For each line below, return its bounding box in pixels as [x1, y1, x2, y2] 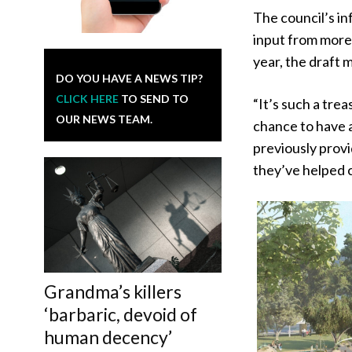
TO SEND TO [119, 92, 189, 106]
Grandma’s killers [44, 280, 181, 303]
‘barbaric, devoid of [44, 303, 197, 326]
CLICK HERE [56, 92, 119, 106]
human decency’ [44, 326, 172, 349]
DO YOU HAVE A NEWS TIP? [56, 71, 203, 86]
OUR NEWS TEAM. [56, 112, 152, 126]
